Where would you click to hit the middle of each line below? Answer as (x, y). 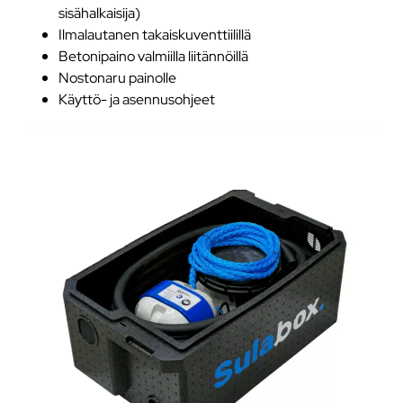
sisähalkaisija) (99, 12)
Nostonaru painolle (117, 77)
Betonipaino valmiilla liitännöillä (153, 55)
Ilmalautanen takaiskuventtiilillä (154, 34)
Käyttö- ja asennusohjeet (136, 99)
